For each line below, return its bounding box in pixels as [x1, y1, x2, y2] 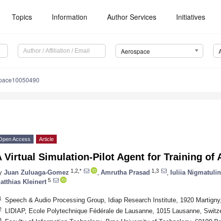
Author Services [107, 12, 157, 22]
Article [39, 136, 54, 143]
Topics [12, 12, 33, 22]
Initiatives [176, 12, 206, 22]
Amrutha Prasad [101, 168, 150, 176]
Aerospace [120, 47, 150, 56]
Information [52, 12, 88, 22]
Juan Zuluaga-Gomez [4, 168, 69, 176]
